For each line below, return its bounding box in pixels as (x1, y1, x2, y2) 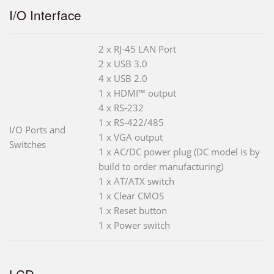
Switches (9, 138, 46, 150)
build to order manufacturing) (98, 160, 223, 172)
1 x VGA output (98, 130, 163, 143)
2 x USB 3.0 (98, 57, 147, 70)
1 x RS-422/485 (98, 116, 164, 128)
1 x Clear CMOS (98, 189, 164, 202)
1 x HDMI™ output (98, 86, 176, 99)
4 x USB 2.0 (98, 72, 147, 84)
